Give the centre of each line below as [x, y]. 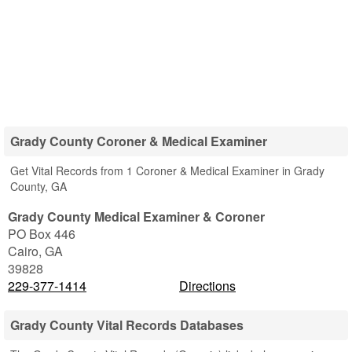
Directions [207, 286]
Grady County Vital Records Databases [127, 325]
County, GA [38, 186]
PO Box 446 [42, 234]
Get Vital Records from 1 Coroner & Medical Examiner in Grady [167, 170]
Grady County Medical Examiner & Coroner [136, 216]
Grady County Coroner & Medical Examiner [139, 141]
